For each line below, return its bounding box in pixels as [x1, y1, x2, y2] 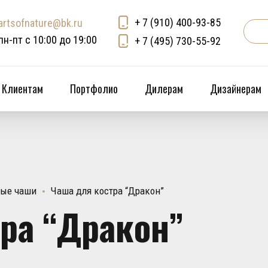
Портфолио [70, 81, 118, 96]
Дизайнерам [210, 81, 261, 96]
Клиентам [2, 81, 43, 96]
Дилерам [145, 81, 183, 96]
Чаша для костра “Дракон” [51, 185, 164, 197]
